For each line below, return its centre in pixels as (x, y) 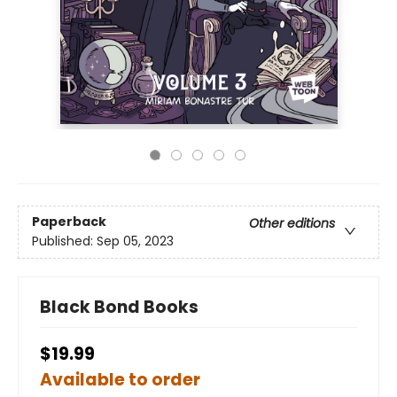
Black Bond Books (119, 307)
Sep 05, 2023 (135, 241)
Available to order (120, 379)
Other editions (292, 223)
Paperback (69, 221)
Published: (64, 241)
